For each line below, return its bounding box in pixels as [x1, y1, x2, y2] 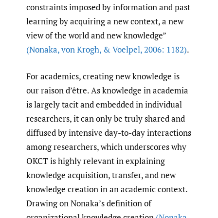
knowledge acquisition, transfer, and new [26, 169, 176, 181]
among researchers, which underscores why [26, 141, 186, 152]
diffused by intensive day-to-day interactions [26, 127, 191, 138]
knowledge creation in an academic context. [26, 183, 187, 195]
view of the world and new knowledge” [26, 30, 166, 41]
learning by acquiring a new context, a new [26, 16, 183, 27]
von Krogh [59, 44, 99, 55]
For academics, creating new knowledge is [26, 70, 180, 82]
